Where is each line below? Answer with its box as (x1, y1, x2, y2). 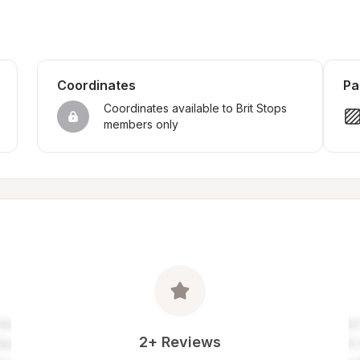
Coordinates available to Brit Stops (103, 101, 287, 115)
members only (103, 117, 178, 131)
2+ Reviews (139, 333, 221, 350)
